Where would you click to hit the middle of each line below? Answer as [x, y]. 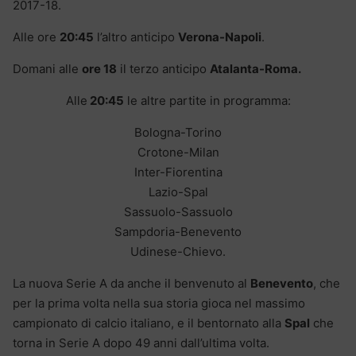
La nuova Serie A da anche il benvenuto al [132, 284]
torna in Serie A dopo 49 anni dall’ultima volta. [141, 343]
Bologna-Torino [178, 133]
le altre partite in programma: [207, 101]
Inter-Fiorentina [178, 172]
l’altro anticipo [136, 37]
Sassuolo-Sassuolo [178, 212]
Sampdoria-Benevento [178, 232]
